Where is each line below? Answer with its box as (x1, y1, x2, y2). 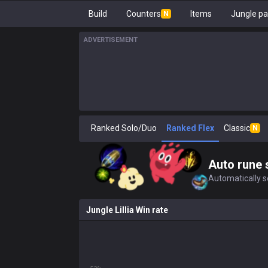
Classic (224, 123, 250, 133)
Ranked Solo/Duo (91, 123, 157, 133)
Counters (126, 9, 161, 19)
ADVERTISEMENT (84, 36, 138, 44)
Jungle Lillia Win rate (86, 205, 168, 215)
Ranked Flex (166, 123, 214, 133)
